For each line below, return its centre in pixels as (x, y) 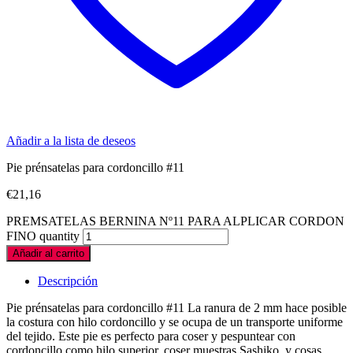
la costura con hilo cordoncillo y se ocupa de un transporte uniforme (175, 321)
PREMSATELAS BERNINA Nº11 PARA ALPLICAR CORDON (175, 221)
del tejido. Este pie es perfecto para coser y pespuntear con (151, 336)
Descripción (68, 281)
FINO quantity (43, 236)
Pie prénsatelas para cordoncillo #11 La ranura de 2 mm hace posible (176, 307)
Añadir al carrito (48, 253)
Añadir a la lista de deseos (71, 140)
